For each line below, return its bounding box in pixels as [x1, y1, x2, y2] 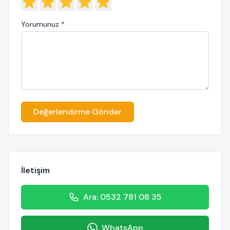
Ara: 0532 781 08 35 [83, 191, 162, 202]
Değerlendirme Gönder [33, 106, 122, 117]
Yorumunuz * [21, 19, 65, 29]
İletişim [21, 164, 50, 176]
